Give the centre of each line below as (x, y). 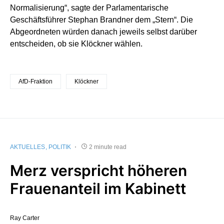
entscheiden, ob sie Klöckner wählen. (76, 43)
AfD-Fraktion (35, 81)
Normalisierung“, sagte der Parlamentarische (89, 7)
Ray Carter (25, 218)
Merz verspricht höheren (98, 170)
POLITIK (60, 147)
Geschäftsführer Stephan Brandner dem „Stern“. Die (101, 19)
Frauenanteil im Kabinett (98, 188)
